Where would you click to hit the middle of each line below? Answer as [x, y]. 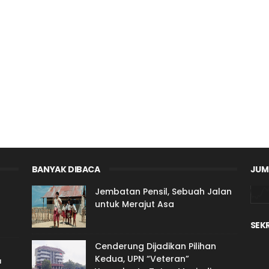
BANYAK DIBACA [66, 169]
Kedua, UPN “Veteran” [142, 259]
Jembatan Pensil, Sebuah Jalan [163, 192]
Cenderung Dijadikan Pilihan [155, 246]
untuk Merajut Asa [134, 204]
